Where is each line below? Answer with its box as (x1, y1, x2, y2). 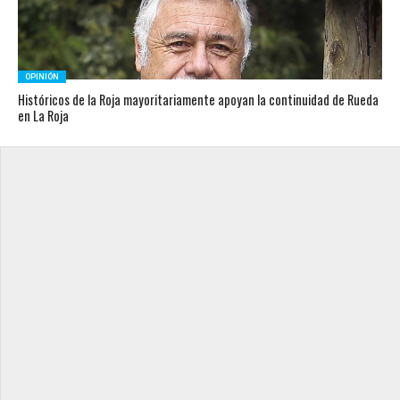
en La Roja (17, 106, 69, 125)
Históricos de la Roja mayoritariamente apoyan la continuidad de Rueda (17, 90, 379, 109)
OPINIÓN (24, 72, 59, 81)
